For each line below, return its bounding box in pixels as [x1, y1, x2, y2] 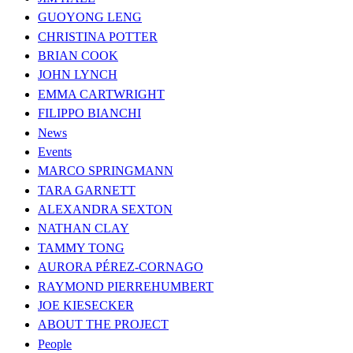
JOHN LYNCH [38, 68, 117, 82]
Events [38, 144, 72, 158]
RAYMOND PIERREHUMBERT [38, 279, 214, 293]
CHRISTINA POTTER [38, 29, 158, 43]
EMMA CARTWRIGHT [38, 87, 165, 101]
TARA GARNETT [38, 183, 136, 197]
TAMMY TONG [38, 240, 124, 255]
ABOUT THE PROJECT [38, 318, 169, 332]
